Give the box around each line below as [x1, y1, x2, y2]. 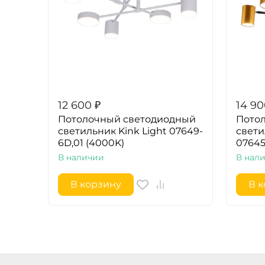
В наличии [58, 151, 104, 163]
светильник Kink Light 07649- [58, 125, 203, 137]
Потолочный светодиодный [58, 113, 196, 125]
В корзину [70, 178, 121, 190]
